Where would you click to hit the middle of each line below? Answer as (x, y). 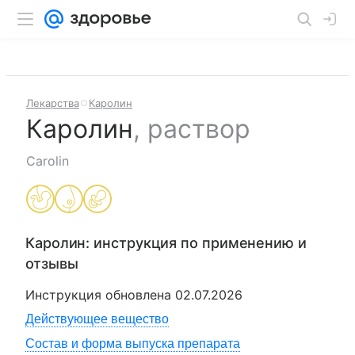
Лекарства (53, 103)
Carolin (48, 161)
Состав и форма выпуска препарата (133, 344)
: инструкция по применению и (196, 243)
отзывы (52, 263)
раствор (199, 129)
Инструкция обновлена (100, 295)
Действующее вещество (97, 319)
